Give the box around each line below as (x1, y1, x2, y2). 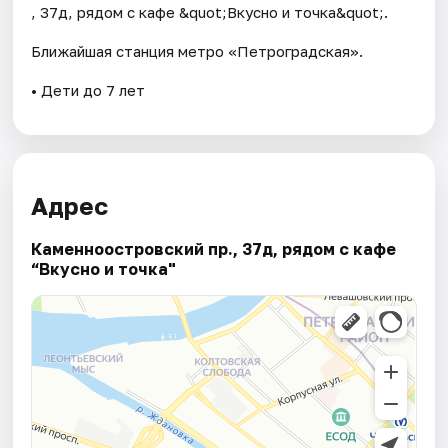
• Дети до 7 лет (31, 80, 146, 99)
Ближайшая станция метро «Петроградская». (31, 41, 364, 60)
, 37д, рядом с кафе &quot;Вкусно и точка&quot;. (31, 2, 389, 21)
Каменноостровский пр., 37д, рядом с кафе (31, 239, 397, 260)
